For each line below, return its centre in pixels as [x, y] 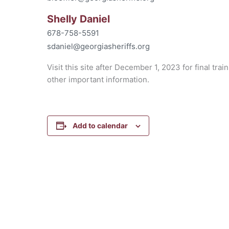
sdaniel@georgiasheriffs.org [98, 46]
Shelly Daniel [78, 19]
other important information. [98, 79]
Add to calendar [100, 126]
